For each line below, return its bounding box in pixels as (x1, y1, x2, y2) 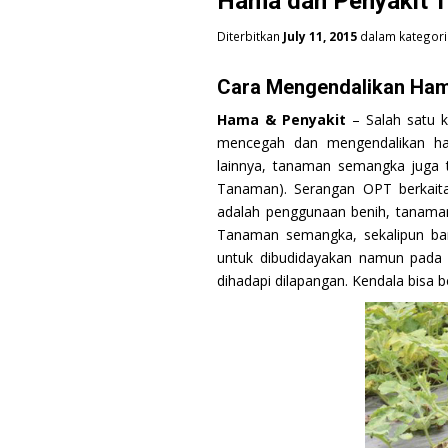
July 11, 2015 (283, 28, 357, 44)
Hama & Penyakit (217, 110, 346, 129)
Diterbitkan (217, 28, 283, 44)
